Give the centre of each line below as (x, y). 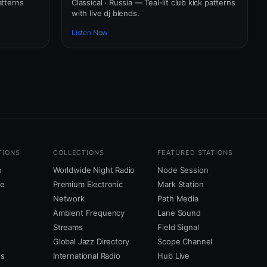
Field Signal (178, 227)
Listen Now (90, 33)
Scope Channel (185, 242)
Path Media (178, 199)
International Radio (87, 256)
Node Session (183, 170)
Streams (68, 227)
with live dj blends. (105, 13)
